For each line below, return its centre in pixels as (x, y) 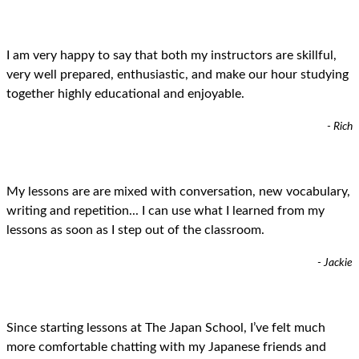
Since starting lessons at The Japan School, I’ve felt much (166, 328)
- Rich (340, 127)
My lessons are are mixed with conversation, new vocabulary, (178, 191)
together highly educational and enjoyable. (125, 93)
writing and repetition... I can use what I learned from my (165, 210)
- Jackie (335, 263)
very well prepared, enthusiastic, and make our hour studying (177, 74)
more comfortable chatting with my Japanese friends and (166, 347)
